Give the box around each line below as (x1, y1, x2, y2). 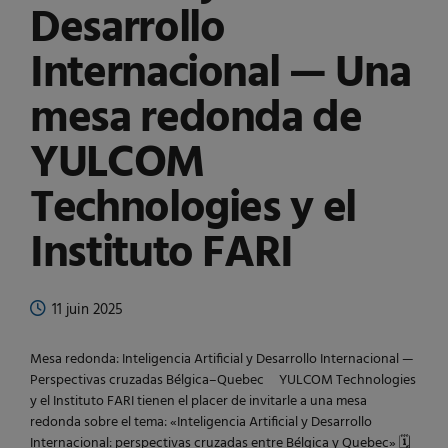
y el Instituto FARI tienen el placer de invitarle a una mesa (30, 390, 367, 414)
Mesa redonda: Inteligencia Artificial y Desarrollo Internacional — (30, 348, 414, 372)
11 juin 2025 (52, 298, 123, 323)
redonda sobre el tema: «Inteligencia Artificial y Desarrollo (30, 411, 372, 435)
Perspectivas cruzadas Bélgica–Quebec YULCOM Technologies (30, 369, 416, 393)
